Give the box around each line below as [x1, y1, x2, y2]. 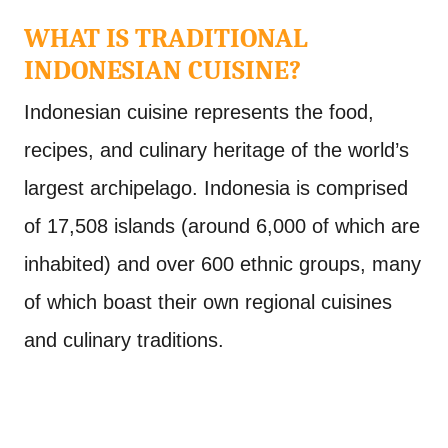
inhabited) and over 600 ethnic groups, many [24, 253, 421, 275]
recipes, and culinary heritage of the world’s [24, 139, 409, 161]
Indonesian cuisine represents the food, [24, 101, 374, 123]
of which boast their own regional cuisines [24, 291, 392, 313]
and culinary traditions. [24, 329, 224, 351]
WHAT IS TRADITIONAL [24, 23, 308, 54]
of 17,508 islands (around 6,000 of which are [24, 215, 420, 237]
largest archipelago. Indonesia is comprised [24, 177, 408, 199]
